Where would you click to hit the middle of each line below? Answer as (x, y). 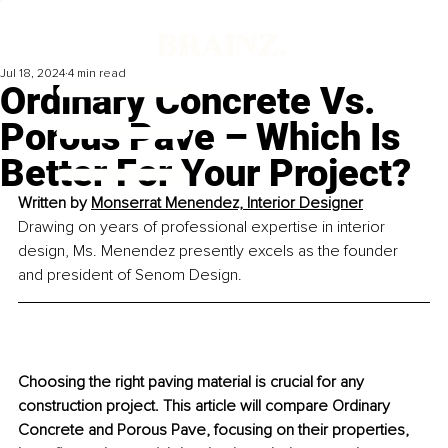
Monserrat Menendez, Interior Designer (227, 203)
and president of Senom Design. (130, 275)
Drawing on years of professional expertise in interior (203, 227)
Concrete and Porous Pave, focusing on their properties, (215, 430)
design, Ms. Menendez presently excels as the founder (210, 251)
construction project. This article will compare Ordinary (206, 406)
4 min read (97, 74)
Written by (54, 203)
